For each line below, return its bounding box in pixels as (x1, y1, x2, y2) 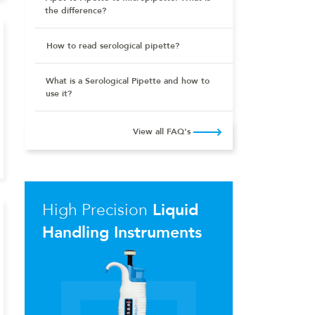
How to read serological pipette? (46, 39, 180, 51)
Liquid (148, 198, 199, 221)
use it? (46, 87, 72, 99)
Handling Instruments (42, 221, 202, 243)
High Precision (42, 198, 148, 221)
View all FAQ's (132, 125, 193, 137)
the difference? (44, 4, 106, 16)
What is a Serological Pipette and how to (46, 75, 210, 86)
